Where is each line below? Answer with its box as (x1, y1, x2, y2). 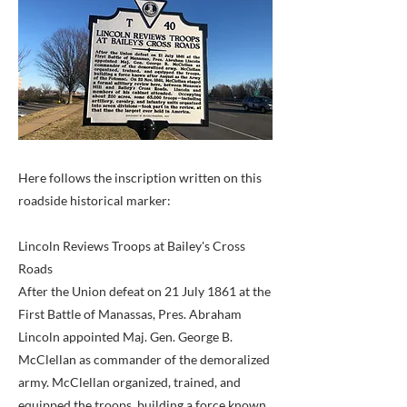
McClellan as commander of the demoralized (18, 352, 270, 367)
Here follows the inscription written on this (18, 170, 262, 185)
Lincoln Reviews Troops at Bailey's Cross (18, 238, 245, 253)
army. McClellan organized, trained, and (18, 374, 241, 390)
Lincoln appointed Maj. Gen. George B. (18, 329, 233, 344)
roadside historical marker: (18, 193, 171, 208)
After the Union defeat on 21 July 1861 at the (18, 283, 271, 299)
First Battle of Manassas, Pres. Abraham (18, 306, 242, 322)
